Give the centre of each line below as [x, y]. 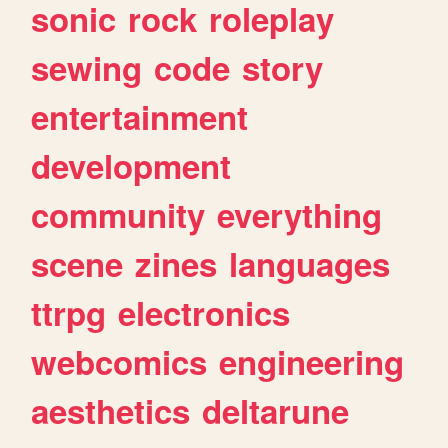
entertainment [140, 116]
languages [310, 263]
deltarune [276, 410]
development [131, 165]
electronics [204, 312]
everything [300, 214]
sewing [87, 67]
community [118, 214]
